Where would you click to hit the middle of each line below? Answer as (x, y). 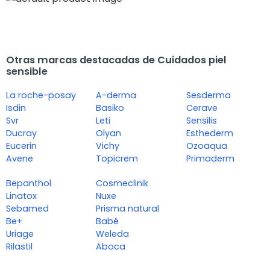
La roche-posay (41, 96)
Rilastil (19, 247)
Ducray (21, 133)
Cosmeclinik (122, 184)
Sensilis (201, 121)
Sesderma (208, 96)
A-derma (116, 96)
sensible (27, 72)
